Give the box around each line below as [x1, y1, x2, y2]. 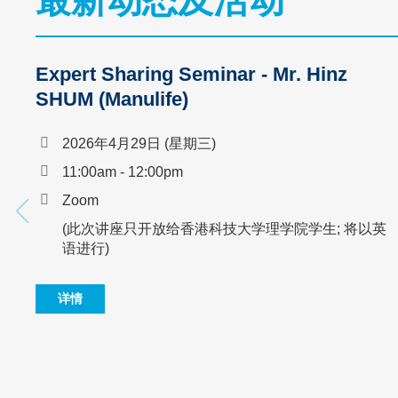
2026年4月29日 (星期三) [62, 134, 216, 151]
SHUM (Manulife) [36, 88, 188, 111]
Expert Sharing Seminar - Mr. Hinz [36, 63, 347, 86]
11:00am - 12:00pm [62, 163, 183, 179]
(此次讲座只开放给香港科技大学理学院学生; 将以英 [62, 219, 386, 236]
